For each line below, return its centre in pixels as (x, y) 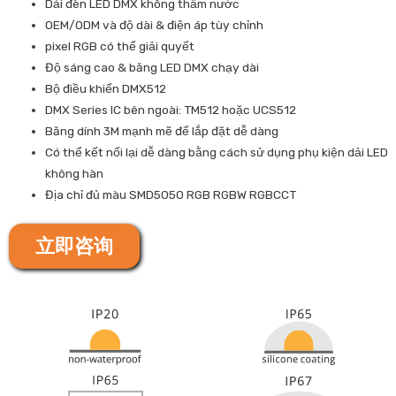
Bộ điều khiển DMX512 (106, 89)
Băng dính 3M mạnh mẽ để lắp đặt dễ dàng (162, 131)
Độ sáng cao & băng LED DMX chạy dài (152, 68)
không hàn (75, 174)
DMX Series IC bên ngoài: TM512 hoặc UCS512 (171, 110)
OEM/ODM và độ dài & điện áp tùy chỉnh (155, 25)
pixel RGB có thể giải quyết (120, 46)
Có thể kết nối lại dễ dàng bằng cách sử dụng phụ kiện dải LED (217, 152)
